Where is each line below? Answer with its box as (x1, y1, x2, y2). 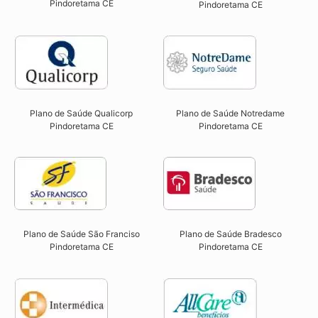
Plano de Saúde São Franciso (23, 229, 140, 240)
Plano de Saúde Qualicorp (30, 108, 133, 119)
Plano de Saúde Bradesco (179, 229, 282, 240)
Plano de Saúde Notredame (176, 108, 285, 119)
